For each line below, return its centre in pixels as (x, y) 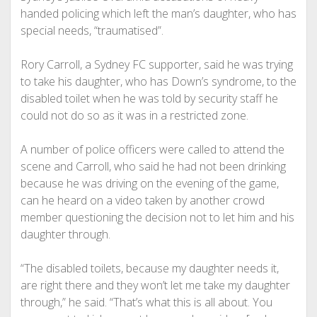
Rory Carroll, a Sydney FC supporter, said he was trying (156, 64)
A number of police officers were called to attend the (152, 149)
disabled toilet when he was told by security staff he (149, 98)
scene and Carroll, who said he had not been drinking (153, 166)
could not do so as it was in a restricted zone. (134, 115)
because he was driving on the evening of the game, (149, 183)
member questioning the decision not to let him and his (157, 217)
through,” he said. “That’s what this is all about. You (146, 302)
